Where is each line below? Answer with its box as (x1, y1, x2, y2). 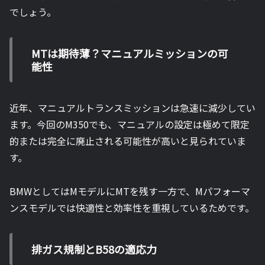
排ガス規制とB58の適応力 (31, 241, 157, 257)
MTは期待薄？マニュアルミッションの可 (31, 45, 228, 61)
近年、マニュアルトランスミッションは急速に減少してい (9, 101, 256, 115)
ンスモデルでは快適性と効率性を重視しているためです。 (9, 200, 254, 215)
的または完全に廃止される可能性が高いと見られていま (9, 134, 246, 148)
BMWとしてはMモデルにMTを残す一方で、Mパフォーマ (9, 183, 250, 198)
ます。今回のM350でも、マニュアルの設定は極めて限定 (9, 117, 250, 132)
